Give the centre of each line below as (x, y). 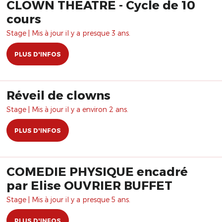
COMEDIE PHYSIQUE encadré (97, 171)
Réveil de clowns (58, 95)
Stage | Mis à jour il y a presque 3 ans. (68, 33)
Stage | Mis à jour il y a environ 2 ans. (67, 109)
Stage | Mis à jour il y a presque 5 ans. (68, 199)
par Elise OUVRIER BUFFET (89, 185)
